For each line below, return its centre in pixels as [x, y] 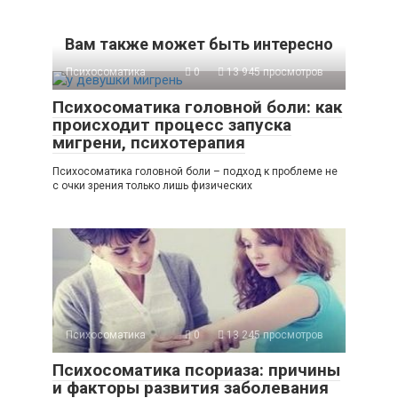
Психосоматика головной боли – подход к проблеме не [195, 172]
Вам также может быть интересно [199, 44]
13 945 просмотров [274, 72]
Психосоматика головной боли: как [197, 107]
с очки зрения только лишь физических [152, 186]
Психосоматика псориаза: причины [196, 370]
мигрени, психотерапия [149, 143]
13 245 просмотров [274, 335]
